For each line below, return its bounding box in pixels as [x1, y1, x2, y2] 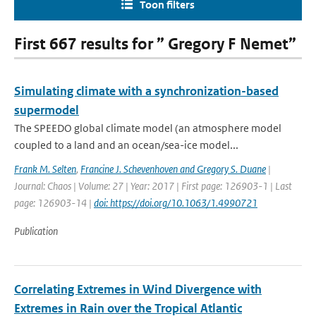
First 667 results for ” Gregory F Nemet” [14, 35, 296, 54]
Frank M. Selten [14, 162, 76, 176]
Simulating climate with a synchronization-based [14, 83, 279, 99]
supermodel [14, 102, 79, 118]
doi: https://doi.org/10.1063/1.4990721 [94, 196, 257, 209]
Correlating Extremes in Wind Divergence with [14, 281, 262, 297]
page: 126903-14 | [14, 196, 94, 209]
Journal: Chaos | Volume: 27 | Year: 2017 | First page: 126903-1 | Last [14, 179, 292, 193]
